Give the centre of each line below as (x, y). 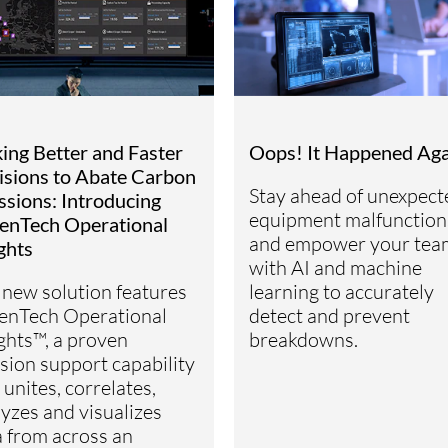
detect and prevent (329, 315)
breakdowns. (303, 339)
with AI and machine (335, 267)
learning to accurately (341, 291)
